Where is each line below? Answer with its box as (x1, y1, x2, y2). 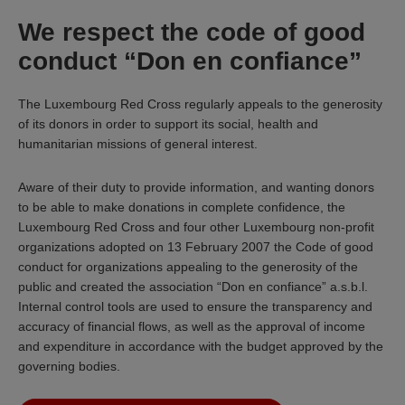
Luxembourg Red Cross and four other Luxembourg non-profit (18, 219, 374, 234)
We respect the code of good (18, 17, 365, 46)
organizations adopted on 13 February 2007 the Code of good (18, 239, 373, 254)
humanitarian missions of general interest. (18, 136, 258, 151)
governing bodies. (18, 358, 120, 373)
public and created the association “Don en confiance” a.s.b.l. (18, 278, 368, 294)
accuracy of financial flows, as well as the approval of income (18, 318, 365, 334)
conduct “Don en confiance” (18, 46, 362, 75)
